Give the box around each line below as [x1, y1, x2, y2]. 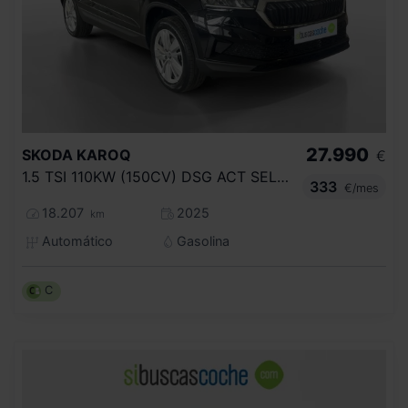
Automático [37, 233, 113, 250]
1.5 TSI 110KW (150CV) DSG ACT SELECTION [277, 168, 289, 187]
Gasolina [172, 233, 229, 250]
